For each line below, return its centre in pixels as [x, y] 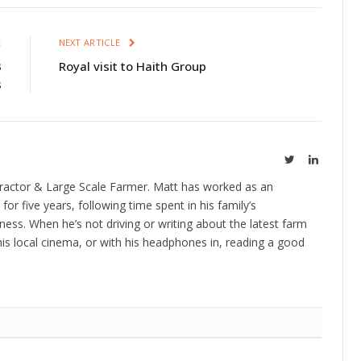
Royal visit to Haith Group [132, 66]
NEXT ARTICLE [91, 42]
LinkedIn [338, 158]
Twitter [310, 158]
